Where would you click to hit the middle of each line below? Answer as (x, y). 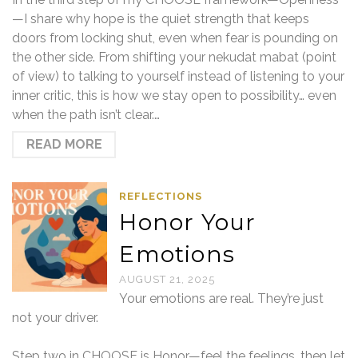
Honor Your (188, 222)
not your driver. (55, 318)
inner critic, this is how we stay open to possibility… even (174, 95)
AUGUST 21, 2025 (167, 279)
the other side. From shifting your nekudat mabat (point (174, 57)
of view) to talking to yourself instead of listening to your (178, 76)
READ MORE (64, 144)
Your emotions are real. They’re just (222, 298)
